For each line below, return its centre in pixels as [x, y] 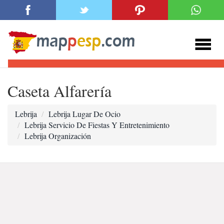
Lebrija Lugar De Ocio [84, 114]
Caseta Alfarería [59, 91]
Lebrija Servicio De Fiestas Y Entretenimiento [97, 125]
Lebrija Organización [58, 136]
